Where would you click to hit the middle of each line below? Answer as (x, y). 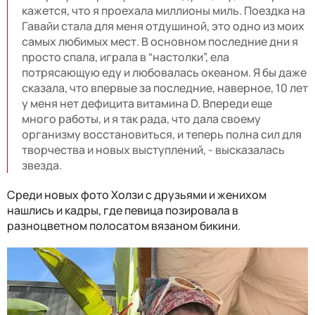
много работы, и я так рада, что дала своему (141, 118)
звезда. (42, 165)
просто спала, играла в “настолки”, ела (126, 57)
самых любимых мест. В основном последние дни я (160, 41)
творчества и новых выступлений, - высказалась (153, 149)
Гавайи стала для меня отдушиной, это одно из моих (163, 26)
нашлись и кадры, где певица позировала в (123, 210)
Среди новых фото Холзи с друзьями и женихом (137, 194)
